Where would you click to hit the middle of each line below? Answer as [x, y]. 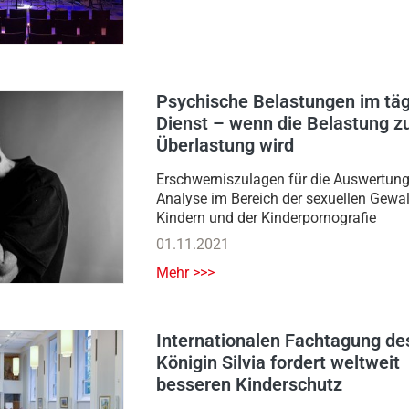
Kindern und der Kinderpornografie [266, 218]
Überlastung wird [225, 146]
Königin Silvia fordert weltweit [278, 363]
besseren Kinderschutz [249, 385]
